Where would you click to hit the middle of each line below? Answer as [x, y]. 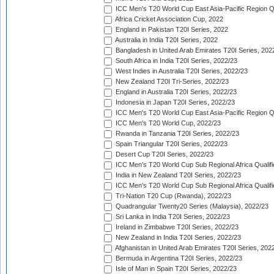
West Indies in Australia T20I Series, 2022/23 [181, 71]
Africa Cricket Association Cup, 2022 [168, 19]
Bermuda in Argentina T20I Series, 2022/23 [178, 258]
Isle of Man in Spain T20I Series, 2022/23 [175, 269]
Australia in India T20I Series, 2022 [166, 40]
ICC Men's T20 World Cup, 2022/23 [167, 123]
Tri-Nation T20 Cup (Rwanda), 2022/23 [172, 196]
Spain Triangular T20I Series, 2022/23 [171, 144]
